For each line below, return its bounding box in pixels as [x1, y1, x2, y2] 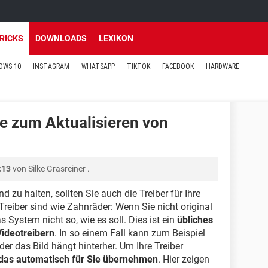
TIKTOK [127, 62, 150, 71]
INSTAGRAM [33, 62, 69, 71]
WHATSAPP [81, 62, 115, 71]
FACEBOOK [162, 62, 194, 71]
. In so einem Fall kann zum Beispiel [54, 227, 205, 239]
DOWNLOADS [35, 33, 87, 43]
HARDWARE [206, 62, 239, 71]
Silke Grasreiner [28, 164, 86, 173]
